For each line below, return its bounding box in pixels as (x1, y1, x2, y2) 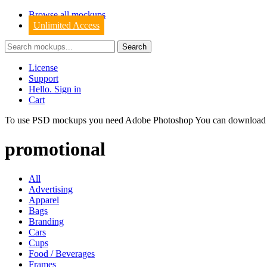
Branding (29, 216, 64, 226)
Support (29, 73, 58, 83)
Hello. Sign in (29, 84, 81, 94)
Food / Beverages (29, 248, 95, 259)
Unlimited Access (33, 20, 100, 30)
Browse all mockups (29, 10, 105, 20)
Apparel (29, 194, 59, 205)
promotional (5, 138, 105, 160)
